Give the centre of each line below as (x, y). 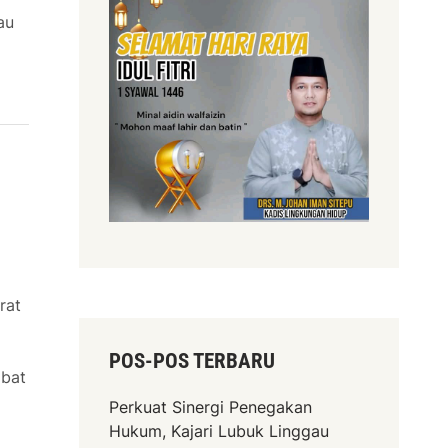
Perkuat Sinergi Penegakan (211, 407)
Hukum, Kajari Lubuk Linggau (219, 431)
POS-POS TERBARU (192, 361)
